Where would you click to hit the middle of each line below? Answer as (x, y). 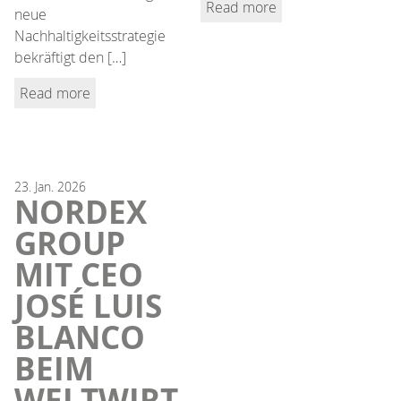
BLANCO (80, 337)
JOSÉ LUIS (88, 306)
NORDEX (81, 212)
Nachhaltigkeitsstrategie (90, 35)
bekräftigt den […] (70, 57)
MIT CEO (79, 274)
